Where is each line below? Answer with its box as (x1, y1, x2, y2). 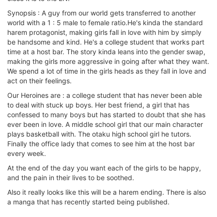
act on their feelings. (7, 76, 72, 85)
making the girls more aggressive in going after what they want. (7, 57, 209, 65)
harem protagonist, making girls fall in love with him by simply (7, 28, 201, 36)
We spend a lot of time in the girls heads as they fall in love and (7, 66, 206, 75)
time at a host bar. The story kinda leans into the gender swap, (7, 47, 205, 56)
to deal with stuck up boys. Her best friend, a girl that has (7, 100, 189, 109)
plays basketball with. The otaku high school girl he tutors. (7, 129, 191, 138)
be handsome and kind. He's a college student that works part (7, 37, 204, 46)
